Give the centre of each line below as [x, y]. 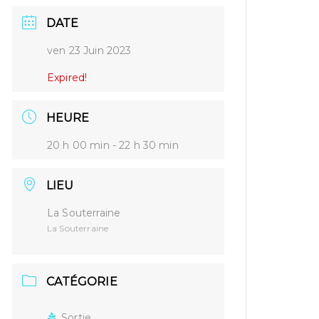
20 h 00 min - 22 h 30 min [113, 145]
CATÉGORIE [82, 281]
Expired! [67, 77]
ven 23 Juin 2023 [89, 50]
